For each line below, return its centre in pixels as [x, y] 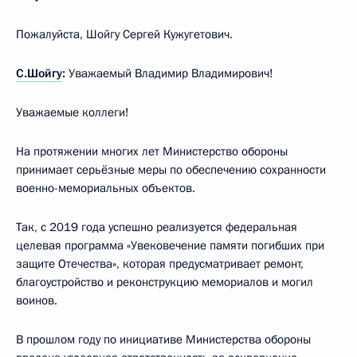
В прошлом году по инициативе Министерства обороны [163, 339]
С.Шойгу [39, 73]
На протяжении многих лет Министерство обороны [152, 151]
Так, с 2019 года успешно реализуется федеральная [157, 227]
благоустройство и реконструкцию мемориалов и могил [165, 282]
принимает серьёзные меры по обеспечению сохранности [171, 169]
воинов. [37, 300]
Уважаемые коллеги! [73, 112]
